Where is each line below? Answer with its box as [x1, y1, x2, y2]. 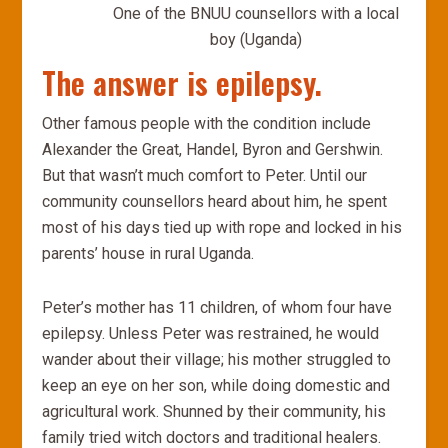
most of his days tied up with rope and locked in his [42, 218, 403, 237]
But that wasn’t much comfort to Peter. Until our [42, 166, 368, 185]
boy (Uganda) [209, 30, 302, 49]
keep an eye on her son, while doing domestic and [42, 376, 391, 395]
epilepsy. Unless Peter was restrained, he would [42, 324, 380, 343]
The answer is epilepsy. [42, 60, 323, 105]
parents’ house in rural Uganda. [42, 244, 255, 263]
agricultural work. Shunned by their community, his [42, 402, 387, 421]
